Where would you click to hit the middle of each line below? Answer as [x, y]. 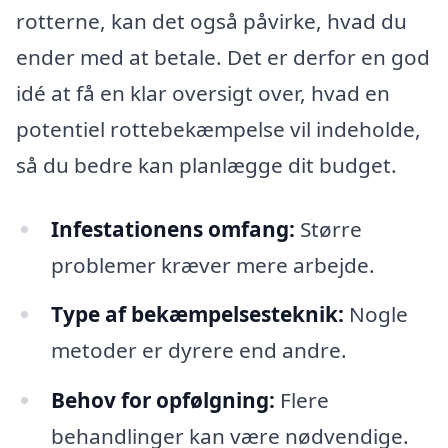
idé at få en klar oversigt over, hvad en [203, 92]
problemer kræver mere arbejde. [212, 264]
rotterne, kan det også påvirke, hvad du [211, 20]
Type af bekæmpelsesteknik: [197, 314]
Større [328, 228]
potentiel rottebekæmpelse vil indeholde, [218, 128]
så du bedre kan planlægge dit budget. [206, 164]
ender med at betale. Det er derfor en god [223, 56]
